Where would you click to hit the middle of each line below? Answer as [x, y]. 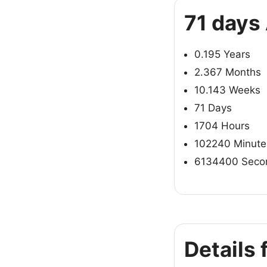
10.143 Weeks [227, 90]
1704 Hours [222, 126]
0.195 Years [222, 54]
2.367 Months [228, 72]
